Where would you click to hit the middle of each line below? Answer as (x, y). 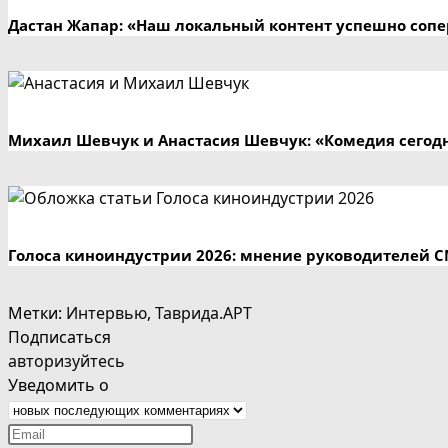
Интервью (106, 312)
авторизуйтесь (66, 360)
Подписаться (59, 336)
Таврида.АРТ (203, 312)
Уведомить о (58, 384)
